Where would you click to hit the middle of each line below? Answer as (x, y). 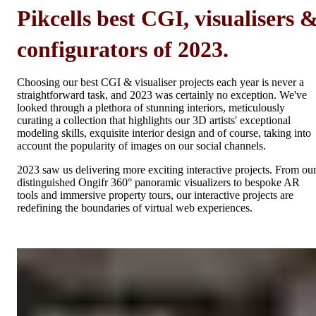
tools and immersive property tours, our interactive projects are (155, 195)
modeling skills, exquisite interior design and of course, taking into (164, 133)
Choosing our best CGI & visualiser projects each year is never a (160, 82)
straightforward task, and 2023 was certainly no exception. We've (162, 95)
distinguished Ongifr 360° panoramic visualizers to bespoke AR (158, 182)
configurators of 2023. (123, 49)
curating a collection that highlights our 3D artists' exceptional (154, 120)
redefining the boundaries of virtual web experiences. (135, 208)
